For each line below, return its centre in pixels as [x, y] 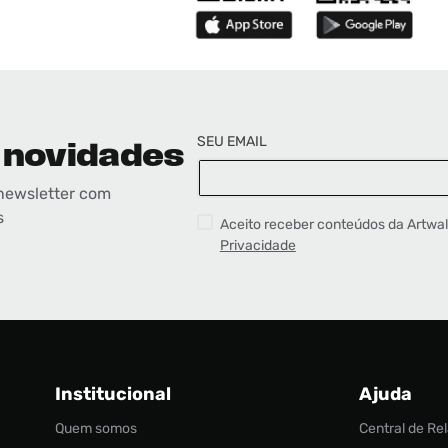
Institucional [113, 393]
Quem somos [96, 428]
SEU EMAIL [231, 141]
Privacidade [257, 245]
